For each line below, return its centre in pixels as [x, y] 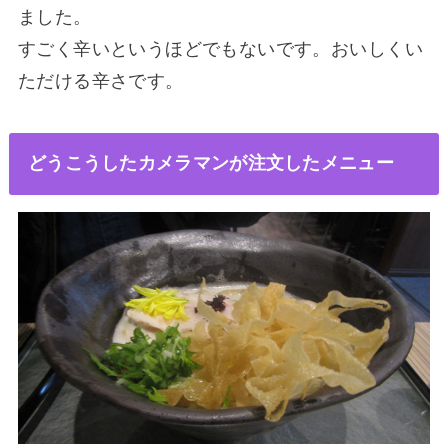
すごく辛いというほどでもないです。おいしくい [220, 48]
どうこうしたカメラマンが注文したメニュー [210, 163]
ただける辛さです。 [100, 80]
